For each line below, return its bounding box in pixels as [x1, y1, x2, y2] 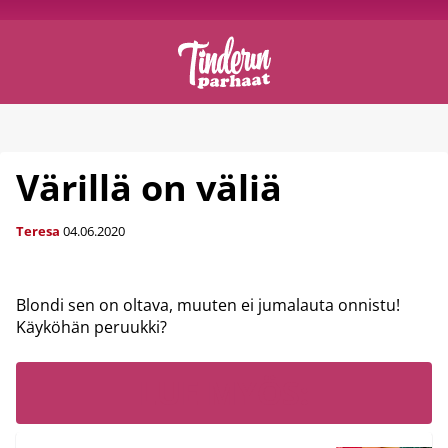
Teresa [16, 222, 60, 240]
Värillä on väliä [16, 163, 282, 212]
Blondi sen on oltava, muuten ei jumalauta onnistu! [16, 294, 400, 316]
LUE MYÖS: [139, 371, 309, 414]
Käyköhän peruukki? [16, 316, 167, 338]
